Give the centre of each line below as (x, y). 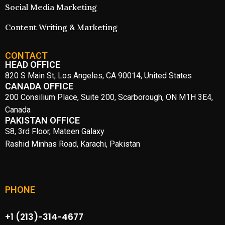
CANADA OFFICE (39, 86)
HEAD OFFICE (33, 65)
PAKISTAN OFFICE (42, 120)
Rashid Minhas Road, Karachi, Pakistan (73, 144)
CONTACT (26, 55)
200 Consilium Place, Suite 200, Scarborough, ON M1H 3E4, (109, 97)
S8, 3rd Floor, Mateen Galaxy (56, 131)
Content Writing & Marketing (61, 27)
